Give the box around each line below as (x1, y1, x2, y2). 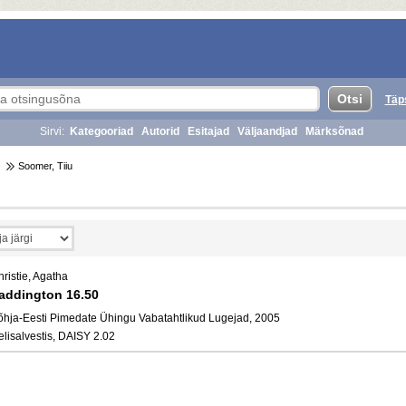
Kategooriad (70, 125, 133, 138)
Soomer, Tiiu (15, 160, 72, 171)
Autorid (141, 125, 179, 138)
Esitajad (188, 125, 229, 138)
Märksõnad (305, 125, 363, 138)
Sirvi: (40, 125, 64, 138)
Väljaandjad (237, 125, 297, 138)
